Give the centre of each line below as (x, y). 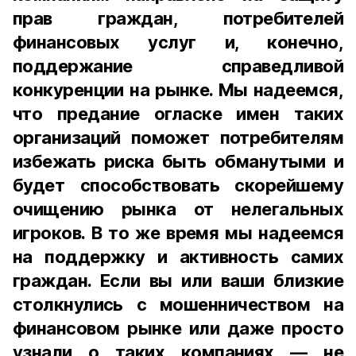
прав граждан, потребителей (178, 18)
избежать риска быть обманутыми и (178, 161)
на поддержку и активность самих (178, 257)
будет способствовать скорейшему (178, 185)
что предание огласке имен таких (178, 114)
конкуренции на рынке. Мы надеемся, (178, 90)
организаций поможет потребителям (178, 137)
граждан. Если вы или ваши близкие (178, 281)
